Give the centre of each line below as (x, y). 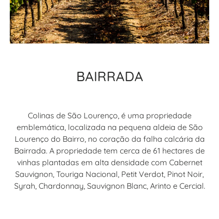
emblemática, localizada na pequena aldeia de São (109, 127)
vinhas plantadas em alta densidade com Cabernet (109, 162)
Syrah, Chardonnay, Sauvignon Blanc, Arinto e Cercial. (109, 186)
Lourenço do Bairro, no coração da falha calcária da (109, 139)
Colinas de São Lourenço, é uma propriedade (109, 115)
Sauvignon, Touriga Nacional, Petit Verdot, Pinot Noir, (109, 174)
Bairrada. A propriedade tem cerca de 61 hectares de (109, 150)
